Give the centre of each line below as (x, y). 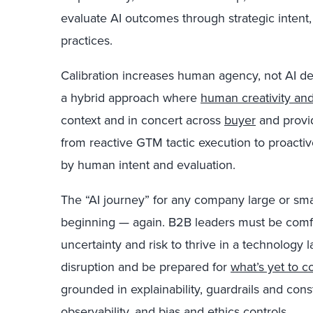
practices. (87, 41)
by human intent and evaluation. (148, 165)
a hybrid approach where (131, 98)
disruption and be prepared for (146, 267)
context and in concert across (143, 121)
